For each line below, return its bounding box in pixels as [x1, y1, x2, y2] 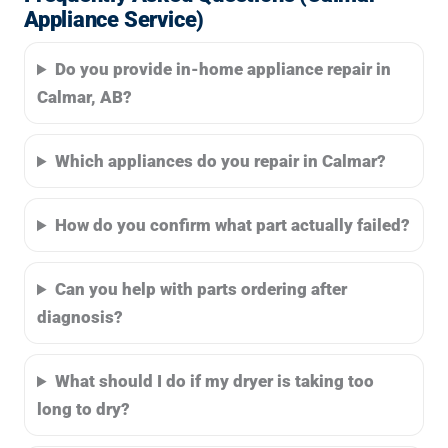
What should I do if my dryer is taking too [55, 371, 375, 392]
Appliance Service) [24, 7, 205, 33]
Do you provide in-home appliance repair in [55, 59, 392, 80]
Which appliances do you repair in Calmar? [55, 151, 387, 172]
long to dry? [37, 399, 130, 420]
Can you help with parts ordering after [55, 279, 348, 300]
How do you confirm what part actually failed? [55, 215, 411, 236]
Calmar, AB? [37, 87, 132, 108]
